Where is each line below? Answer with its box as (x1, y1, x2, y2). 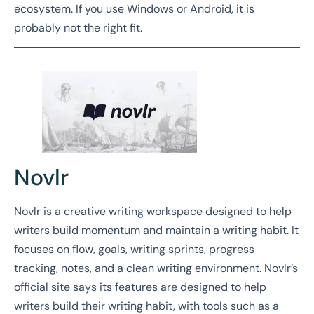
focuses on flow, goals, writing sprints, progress (14, 241, 254, 257)
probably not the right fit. (14, 20, 142, 36)
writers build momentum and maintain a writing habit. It (14, 222, 299, 238)
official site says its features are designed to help (14, 279, 266, 294)
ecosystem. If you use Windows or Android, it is (14, 1, 254, 17)
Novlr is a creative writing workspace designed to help (14, 203, 292, 219)
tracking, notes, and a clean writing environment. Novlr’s (14, 260, 298, 275)
